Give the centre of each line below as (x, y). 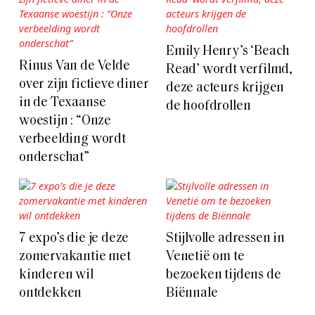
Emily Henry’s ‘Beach (228, 51)
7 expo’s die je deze (74, 238)
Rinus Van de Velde (75, 66)
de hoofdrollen (208, 106)
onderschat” (54, 157)
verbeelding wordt (72, 139)
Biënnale (192, 293)
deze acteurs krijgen (225, 88)
